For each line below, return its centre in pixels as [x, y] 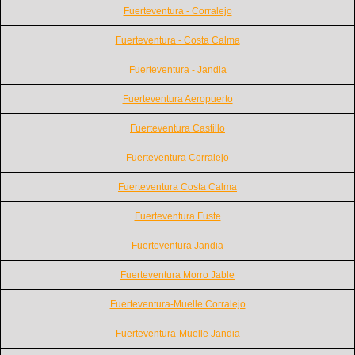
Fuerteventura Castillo [177, 128]
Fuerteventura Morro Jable [177, 275]
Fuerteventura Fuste [177, 216]
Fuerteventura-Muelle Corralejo [177, 304]
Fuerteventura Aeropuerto [177, 99]
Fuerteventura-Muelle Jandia [177, 333]
